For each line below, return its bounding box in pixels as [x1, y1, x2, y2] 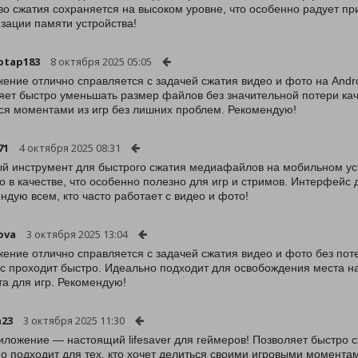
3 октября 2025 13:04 [26, 227, 128, 241]
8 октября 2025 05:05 [50, 54, 152, 69]
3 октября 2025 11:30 [23, 313, 125, 328]
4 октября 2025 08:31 [19, 141, 121, 155]
